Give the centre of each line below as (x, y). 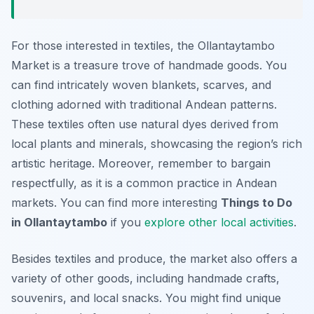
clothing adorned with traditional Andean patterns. (144, 105)
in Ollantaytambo (59, 223)
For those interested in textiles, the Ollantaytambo (143, 46)
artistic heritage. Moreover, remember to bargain (141, 164)
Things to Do (257, 203)
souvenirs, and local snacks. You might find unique (146, 298)
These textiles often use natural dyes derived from (145, 124)
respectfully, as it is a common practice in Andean (144, 183)
